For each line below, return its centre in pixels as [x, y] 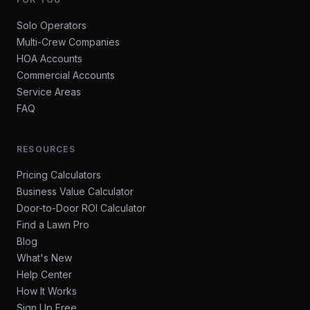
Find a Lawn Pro [53, 225]
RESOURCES [46, 149]
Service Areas [49, 92]
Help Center [44, 274]
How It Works [47, 291]
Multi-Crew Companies [68, 42]
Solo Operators [52, 25]
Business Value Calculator [75, 191]
